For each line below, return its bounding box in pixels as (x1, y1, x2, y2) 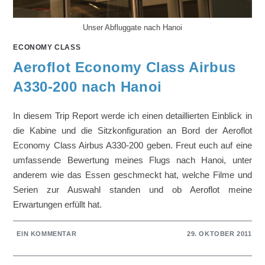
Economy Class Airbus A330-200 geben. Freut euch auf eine (13, 140, 252, 151)
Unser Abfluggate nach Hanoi (83, 23, 182, 33)
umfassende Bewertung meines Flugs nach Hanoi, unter (13, 155, 252, 166)
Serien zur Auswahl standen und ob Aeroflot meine (13, 185, 252, 195)
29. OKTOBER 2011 (186, 230, 252, 238)
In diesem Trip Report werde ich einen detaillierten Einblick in (13, 111, 252, 121)
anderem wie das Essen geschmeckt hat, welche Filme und (13, 170, 252, 180)
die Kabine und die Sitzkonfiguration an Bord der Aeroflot (13, 125, 252, 136)
